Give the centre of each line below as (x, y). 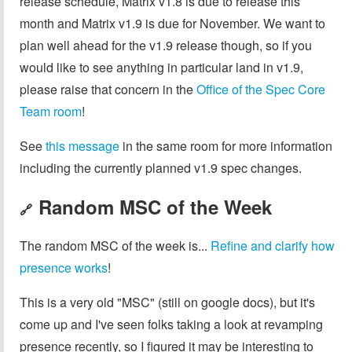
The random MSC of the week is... (115, 245)
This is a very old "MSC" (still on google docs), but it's (167, 302)
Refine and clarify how (273, 245)
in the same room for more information (226, 146)
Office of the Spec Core (261, 90)
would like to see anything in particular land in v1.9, (161, 68)
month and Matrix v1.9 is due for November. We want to (172, 24)
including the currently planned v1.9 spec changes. (161, 168)
